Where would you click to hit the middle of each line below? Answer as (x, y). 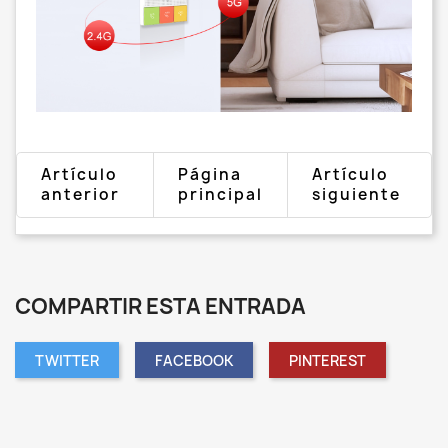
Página (210, 175)
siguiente (357, 195)
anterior (80, 195)
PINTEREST (327, 360)
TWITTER (67, 360)
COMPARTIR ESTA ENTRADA (160, 307)
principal (221, 195)
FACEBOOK (194, 360)
